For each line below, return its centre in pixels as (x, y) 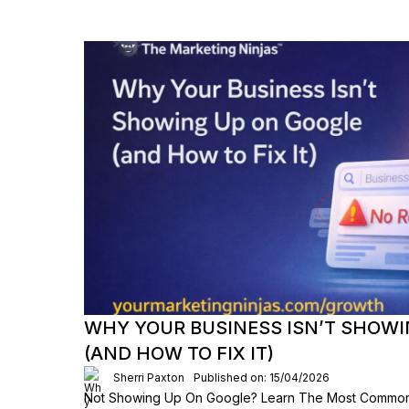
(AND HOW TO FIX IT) (179, 353)
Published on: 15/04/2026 (262, 377)
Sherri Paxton (149, 377)
